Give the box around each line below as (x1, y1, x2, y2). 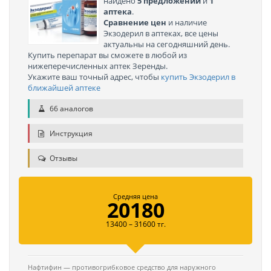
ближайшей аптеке (28, 82, 100, 93)
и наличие (166, 17, 207, 28)
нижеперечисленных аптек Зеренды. (28, 60, 168, 71)
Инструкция (48, 128, 93, 139)
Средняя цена (113, 192, 158, 201)
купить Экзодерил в (161, 71, 235, 82)
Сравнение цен (103, 17, 166, 28)
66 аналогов (48, 103, 93, 114)
